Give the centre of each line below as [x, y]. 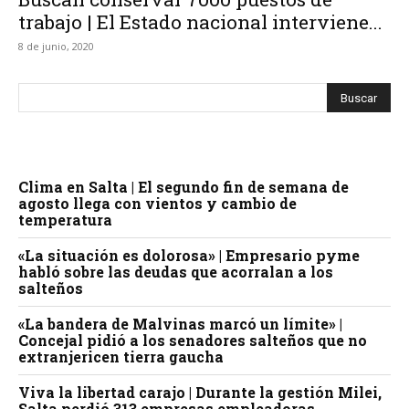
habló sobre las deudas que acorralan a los [176, 272]
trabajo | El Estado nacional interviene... [200, 22]
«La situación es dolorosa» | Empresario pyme [189, 255]
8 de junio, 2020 [56, 46]
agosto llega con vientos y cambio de [157, 203]
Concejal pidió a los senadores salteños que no [193, 340]
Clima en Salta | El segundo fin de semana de [184, 187]
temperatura [65, 220]
